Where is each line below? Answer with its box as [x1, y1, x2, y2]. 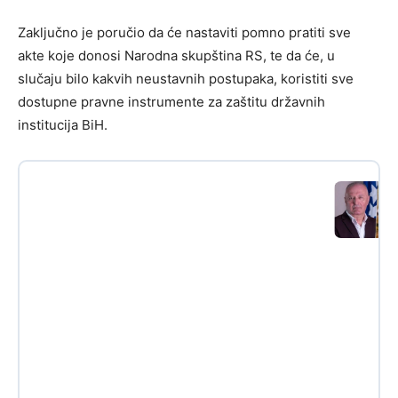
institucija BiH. [18, 116, 107, 134]
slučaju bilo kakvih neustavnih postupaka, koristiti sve [18, 70, 354, 88]
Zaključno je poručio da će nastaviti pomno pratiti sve [18, 24, 351, 42]
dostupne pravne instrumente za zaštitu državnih [18, 93, 325, 111]
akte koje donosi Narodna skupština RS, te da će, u [18, 47, 335, 65]
